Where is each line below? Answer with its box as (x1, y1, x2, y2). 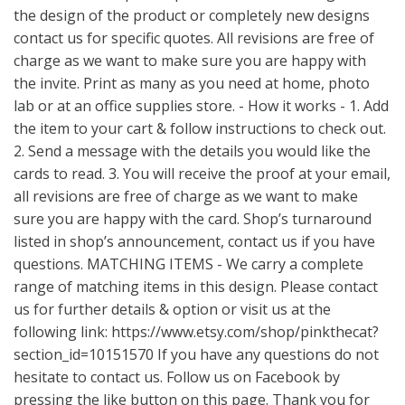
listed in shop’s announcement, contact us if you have (14, 231, 375, 251)
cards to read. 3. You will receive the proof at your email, (14, 164, 391, 184)
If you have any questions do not (154, 344, 379, 364)
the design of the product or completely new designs (14, 5, 370, 25)
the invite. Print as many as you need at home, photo (14, 73, 370, 93)
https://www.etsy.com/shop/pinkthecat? (111, 322, 379, 342)
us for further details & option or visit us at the (14, 299, 331, 319)
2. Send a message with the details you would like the (14, 141, 371, 161)
